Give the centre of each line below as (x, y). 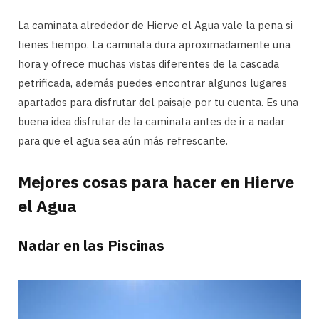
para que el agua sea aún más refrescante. (123, 140)
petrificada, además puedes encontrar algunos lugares (152, 83)
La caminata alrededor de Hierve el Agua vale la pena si (155, 25)
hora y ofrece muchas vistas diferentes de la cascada (148, 63)
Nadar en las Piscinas (91, 246)
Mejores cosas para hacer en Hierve (156, 182)
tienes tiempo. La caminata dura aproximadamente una (154, 44)
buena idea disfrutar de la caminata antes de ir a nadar (151, 121)
